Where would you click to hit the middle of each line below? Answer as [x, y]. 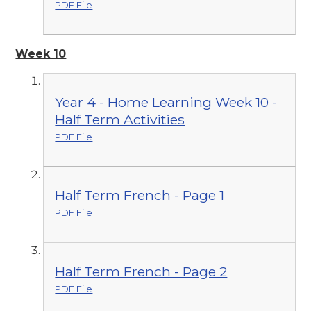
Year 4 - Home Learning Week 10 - [166, 102]
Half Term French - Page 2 [141, 271]
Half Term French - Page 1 [140, 195]
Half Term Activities [120, 119]
